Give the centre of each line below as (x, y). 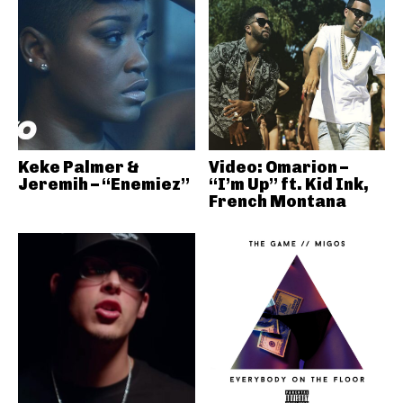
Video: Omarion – (278, 167)
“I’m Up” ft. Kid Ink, (288, 184)
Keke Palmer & (79, 167)
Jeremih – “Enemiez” (104, 184)
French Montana (277, 201)
